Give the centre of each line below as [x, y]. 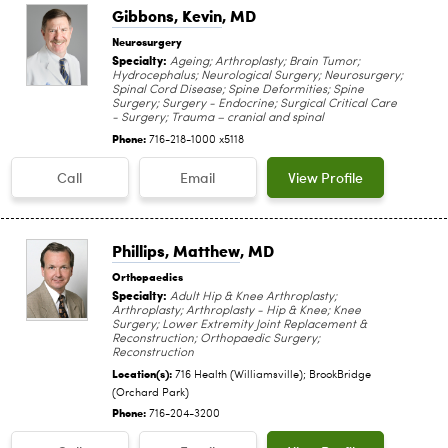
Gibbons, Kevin [167, 15]
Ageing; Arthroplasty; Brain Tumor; [263, 61]
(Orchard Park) [150, 393]
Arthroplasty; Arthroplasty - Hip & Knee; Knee [236, 310]
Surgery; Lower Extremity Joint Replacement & [239, 324]
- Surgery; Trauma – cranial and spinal [218, 117]
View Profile [326, 177]
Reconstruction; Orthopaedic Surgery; [216, 338]
